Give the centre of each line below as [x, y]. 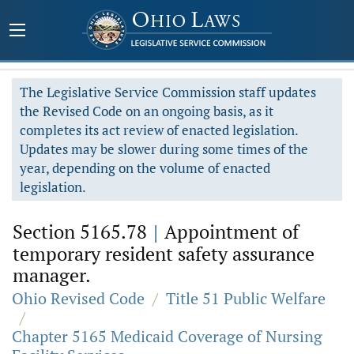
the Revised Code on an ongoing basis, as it [147, 111]
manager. [52, 275]
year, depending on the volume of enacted [145, 168]
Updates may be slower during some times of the [164, 149]
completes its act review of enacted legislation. [159, 130]
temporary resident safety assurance [164, 254]
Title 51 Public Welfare [246, 298]
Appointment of [229, 232]
